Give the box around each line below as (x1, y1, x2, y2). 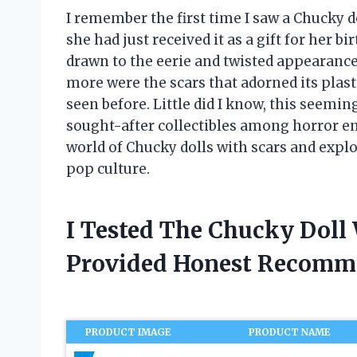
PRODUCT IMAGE (85, 325, 172, 338)
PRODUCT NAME (249, 325, 331, 338)
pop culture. (66, 159, 150, 178)
